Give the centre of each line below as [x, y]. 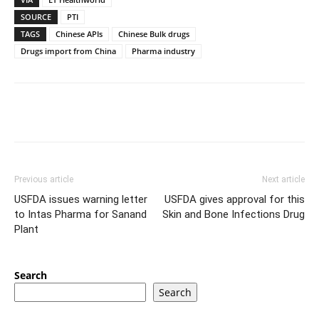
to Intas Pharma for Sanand [80, 214]
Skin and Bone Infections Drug [234, 214]
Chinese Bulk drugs [154, 33]
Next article [283, 179]
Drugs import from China [68, 51]
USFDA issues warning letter [81, 199]
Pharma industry [163, 51]
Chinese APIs [79, 33]
